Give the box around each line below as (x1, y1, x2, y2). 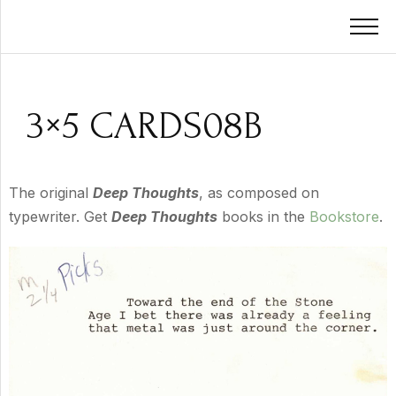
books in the (217, 208, 309, 225)
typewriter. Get (9, 208, 111, 225)
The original (9, 184, 93, 202)
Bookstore (309, 208, 379, 225)
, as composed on (199, 184, 319, 202)
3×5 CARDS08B (27, 104, 263, 148)
